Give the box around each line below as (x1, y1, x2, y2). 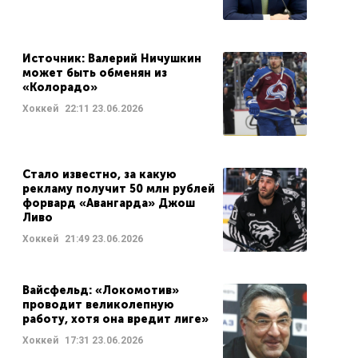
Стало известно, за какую (22, 167, 177, 181)
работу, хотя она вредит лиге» (22, 312, 209, 326)
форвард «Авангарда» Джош (22, 196, 195, 210)
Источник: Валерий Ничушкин (22, 51, 201, 66)
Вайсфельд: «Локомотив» (22, 283, 179, 297)
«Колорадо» (22, 80, 97, 94)
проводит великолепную (22, 297, 174, 312)
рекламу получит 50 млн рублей (22, 181, 215, 196)
